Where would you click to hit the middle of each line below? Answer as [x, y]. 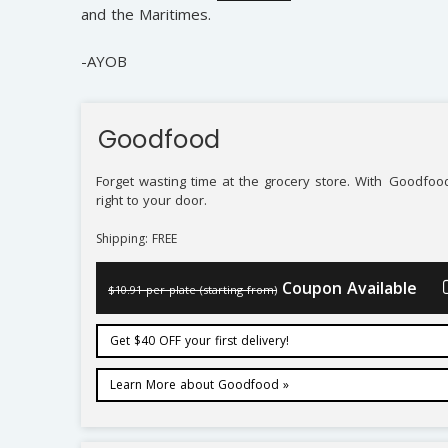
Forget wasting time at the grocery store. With [241, 180]
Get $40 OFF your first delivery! [199, 340]
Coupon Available [350, 287]
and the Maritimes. [145, 14]
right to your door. [151, 199]
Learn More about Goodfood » [199, 384]
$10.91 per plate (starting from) [193, 289]
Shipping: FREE [137, 238]
